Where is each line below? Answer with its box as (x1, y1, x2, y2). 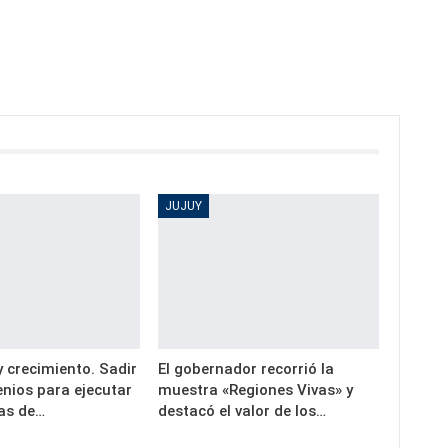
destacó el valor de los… (158, 402, 327, 421)
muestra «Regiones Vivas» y (158, 381, 354, 400)
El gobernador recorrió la (158, 360, 335, 379)
